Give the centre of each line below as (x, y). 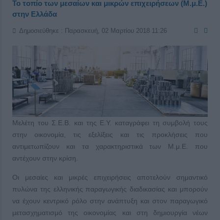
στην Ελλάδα (35, 14)
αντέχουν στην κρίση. (45, 158)
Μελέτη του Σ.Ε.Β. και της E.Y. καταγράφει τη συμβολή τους (110, 123)
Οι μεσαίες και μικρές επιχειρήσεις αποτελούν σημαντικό (110, 178)
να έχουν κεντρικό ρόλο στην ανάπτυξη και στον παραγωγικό (110, 201)
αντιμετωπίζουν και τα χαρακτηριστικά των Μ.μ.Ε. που (110, 147)
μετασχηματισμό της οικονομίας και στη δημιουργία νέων (110, 213)
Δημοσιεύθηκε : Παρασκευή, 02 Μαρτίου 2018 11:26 (93, 31)
